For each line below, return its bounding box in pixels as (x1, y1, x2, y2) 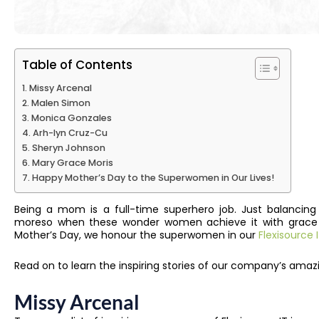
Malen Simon (31, 97, 90, 110)
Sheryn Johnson (31, 142, 105, 155)
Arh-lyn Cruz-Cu (32, 127, 108, 140)
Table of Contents (22, 56, 132, 74)
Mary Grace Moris (31, 157, 113, 169)
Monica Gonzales (31, 112, 112, 125)
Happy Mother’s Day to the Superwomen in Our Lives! (31, 172, 276, 184)
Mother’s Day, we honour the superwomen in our (14, 228, 258, 243)
